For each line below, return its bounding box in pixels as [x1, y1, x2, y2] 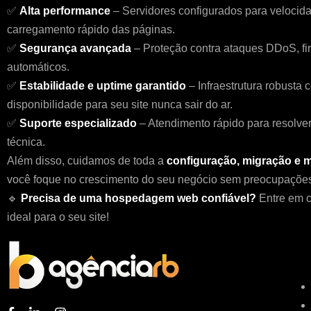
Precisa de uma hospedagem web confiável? [21, 192, 256, 204]
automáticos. [7, 61, 69, 73]
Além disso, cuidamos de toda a [7, 155, 167, 167]
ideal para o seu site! [7, 211, 109, 223]
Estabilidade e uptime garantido [19, 80, 186, 92]
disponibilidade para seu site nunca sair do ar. [7, 99, 233, 110]
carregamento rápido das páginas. [7, 24, 175, 35]
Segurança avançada [19, 42, 131, 54]
